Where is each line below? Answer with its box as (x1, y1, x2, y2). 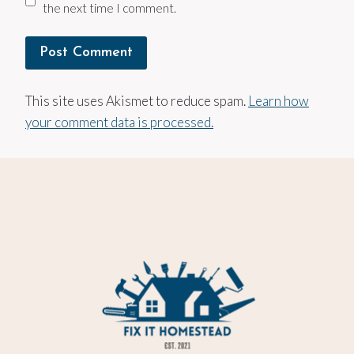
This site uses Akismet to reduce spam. (25, 92, 248, 109)
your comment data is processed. (25, 113, 213, 130)
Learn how (248, 92, 309, 109)
